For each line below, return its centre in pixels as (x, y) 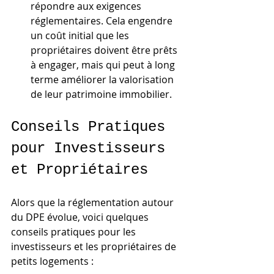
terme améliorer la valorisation (103, 79)
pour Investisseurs (92, 148)
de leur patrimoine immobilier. (101, 94)
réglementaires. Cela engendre (103, 20)
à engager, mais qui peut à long (104, 65)
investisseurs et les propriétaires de (95, 246)
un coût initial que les (81, 35)
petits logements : (52, 261)
